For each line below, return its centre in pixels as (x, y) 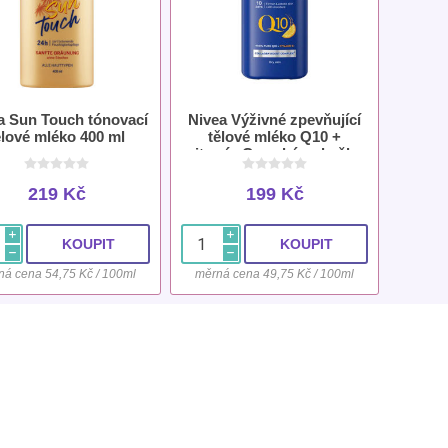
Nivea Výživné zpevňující (275, 120)
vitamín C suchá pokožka (275, 154)
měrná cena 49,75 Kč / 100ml (275, 274)
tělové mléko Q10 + (275, 137)
